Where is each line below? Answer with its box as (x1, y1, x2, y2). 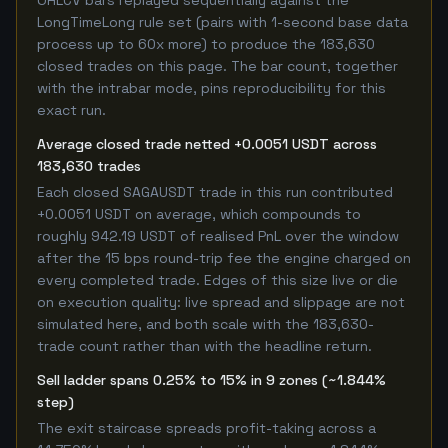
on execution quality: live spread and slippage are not (37, 293, 405, 311)
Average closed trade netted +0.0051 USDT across (37, 135, 377, 153)
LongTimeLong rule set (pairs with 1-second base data (37, 13, 408, 31)
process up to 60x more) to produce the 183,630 (37, 35, 375, 53)
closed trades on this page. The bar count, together (37, 57, 398, 75)
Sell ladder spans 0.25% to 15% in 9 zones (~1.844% (37, 371, 386, 389)
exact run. (37, 101, 106, 119)
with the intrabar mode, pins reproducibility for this (37, 79, 386, 97)
